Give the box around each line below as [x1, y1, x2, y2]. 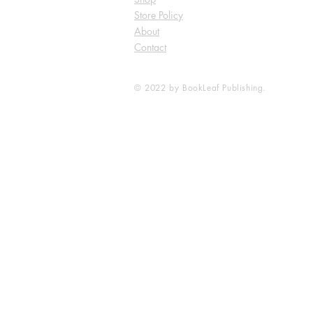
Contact [134, 41, 166, 54]
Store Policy [134, 8, 183, 22]
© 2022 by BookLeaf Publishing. [134, 82, 266, 94]
